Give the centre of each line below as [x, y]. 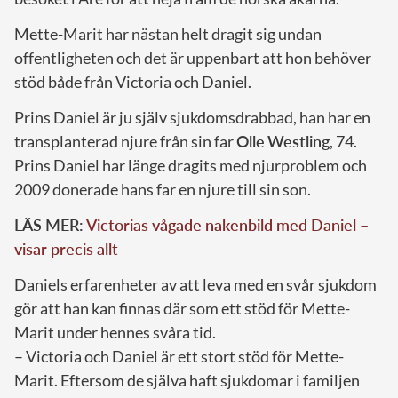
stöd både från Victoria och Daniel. [133, 81]
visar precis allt [66, 248]
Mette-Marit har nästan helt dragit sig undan [168, 33]
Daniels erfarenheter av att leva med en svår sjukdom [195, 284]
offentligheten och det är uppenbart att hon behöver [193, 57]
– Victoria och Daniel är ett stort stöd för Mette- [179, 356]
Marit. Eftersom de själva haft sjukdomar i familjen [187, 380]
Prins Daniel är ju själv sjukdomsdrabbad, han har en [192, 117]
